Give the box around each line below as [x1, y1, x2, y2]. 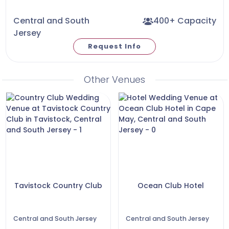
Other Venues [84, 73, 145, 86]
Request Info [88, 41, 141, 52]
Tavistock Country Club [14, 180, 102, 191]
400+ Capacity [153, 14, 216, 27]
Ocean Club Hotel [138, 180, 204, 191]
